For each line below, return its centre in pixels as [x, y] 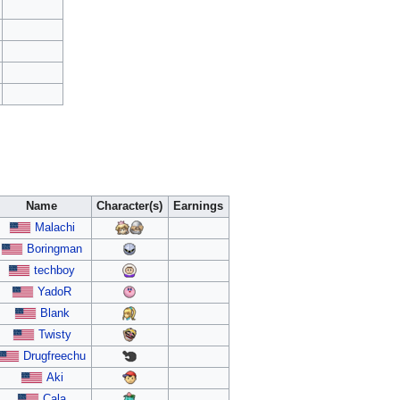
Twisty [54, 334]
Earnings [199, 206]
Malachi [54, 227]
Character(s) [130, 206]
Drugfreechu [55, 356]
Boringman [55, 249]
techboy [55, 270]
